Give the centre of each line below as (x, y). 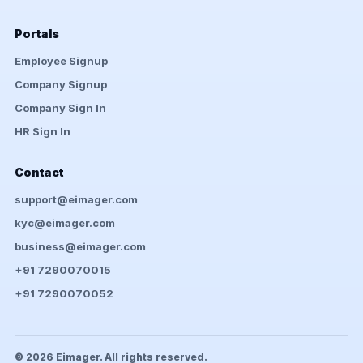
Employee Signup (61, 61)
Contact (39, 173)
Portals (37, 34)
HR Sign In (43, 132)
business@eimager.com (80, 247)
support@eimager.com (76, 200)
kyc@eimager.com (65, 223)
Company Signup (61, 85)
